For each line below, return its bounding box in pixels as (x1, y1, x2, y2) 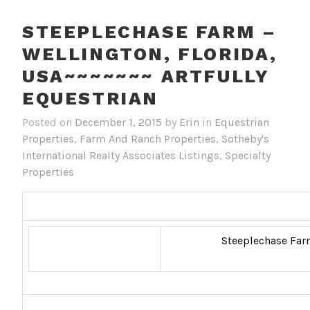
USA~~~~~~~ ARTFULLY (22, 66, 270, 87)
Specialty (225, 148, 271, 162)
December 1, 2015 (75, 115, 162, 129)
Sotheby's (221, 131, 269, 145)
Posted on (22, 115, 75, 129)
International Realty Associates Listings (22, 148, 219, 162)
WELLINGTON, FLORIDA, (22, 44, 278, 65)
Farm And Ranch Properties (80, 131, 216, 145)
